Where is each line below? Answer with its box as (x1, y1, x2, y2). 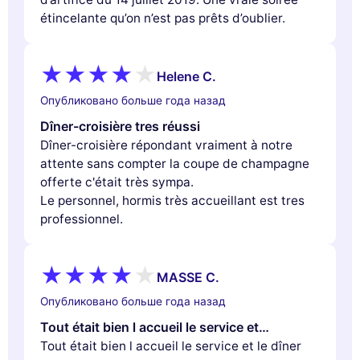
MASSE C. (157, 268, 219, 285)
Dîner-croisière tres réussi (40, 118, 200, 135)
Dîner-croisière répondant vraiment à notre (40, 137, 292, 153)
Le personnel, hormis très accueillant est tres (40, 193, 305, 209)
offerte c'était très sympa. (40, 174, 194, 190)
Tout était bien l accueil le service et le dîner (40, 338, 301, 354)
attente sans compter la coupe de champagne (40, 156, 309, 172)
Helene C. (157, 67, 216, 84)
